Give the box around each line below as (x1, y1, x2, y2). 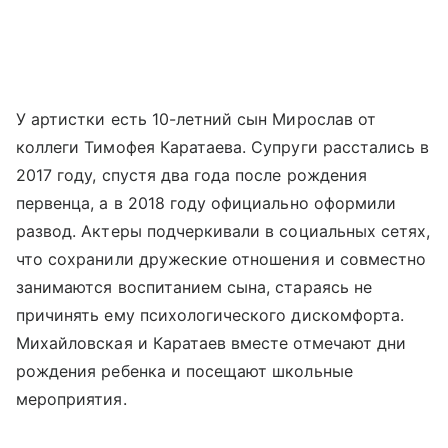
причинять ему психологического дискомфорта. (16, 304, 405, 325)
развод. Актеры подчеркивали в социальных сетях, (16, 220, 431, 241)
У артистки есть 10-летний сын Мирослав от (16, 108, 376, 129)
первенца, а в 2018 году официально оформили (16, 192, 397, 213)
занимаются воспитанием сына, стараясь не (16, 276, 372, 297)
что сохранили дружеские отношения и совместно (16, 248, 427, 269)
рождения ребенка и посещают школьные (16, 360, 353, 381)
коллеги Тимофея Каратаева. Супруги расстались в (16, 136, 430, 157)
